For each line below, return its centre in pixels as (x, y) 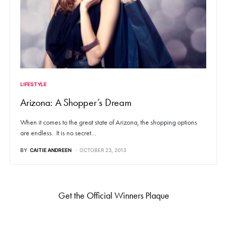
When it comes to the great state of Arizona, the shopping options (109, 123)
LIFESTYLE (33, 84)
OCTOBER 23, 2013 (103, 150)
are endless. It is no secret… (58, 133)
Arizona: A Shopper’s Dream (76, 103)
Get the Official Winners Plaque (113, 196)
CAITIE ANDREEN (51, 150)
